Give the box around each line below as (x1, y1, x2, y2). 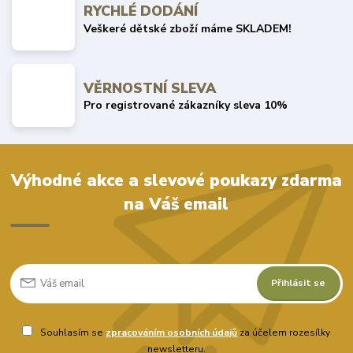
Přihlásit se (271, 277, 326, 290)
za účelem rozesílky (237, 326, 331, 340)
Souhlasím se (38, 326, 106, 340)
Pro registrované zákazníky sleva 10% (84, 98, 288, 113)
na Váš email (124, 192, 229, 215)
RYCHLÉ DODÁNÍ (84, 2, 199, 21)
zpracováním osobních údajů (106, 326, 238, 340)
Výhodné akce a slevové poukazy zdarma (10, 169, 342, 191)
